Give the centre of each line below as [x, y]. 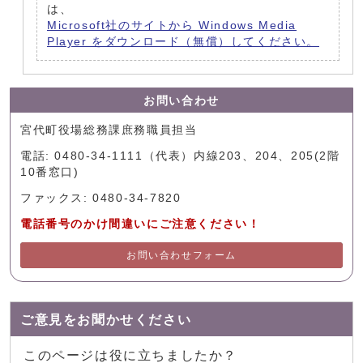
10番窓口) [50, 173]
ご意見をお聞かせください [106, 320]
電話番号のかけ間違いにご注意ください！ [141, 224]
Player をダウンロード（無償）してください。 [183, 42]
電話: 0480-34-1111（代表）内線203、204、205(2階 [180, 156]
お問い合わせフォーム [181, 256]
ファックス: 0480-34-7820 [101, 199]
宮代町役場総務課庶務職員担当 [109, 130]
